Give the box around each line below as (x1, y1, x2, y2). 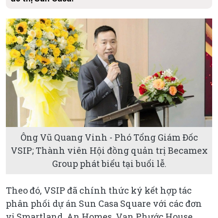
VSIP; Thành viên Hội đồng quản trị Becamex (10, 144, 208, 156)
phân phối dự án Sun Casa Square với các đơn (6, 197, 202, 209)
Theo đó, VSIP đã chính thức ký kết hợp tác (6, 184, 192, 196)
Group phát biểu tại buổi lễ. (52, 157, 166, 169)
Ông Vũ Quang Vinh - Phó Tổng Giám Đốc (20, 131, 198, 143)
